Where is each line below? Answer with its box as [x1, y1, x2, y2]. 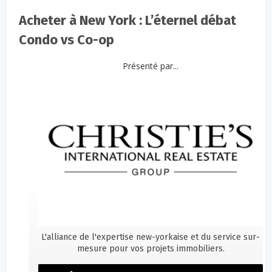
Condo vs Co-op [19, 31, 115, 48]
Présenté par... [123, 59, 178, 72]
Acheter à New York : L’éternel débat [19, 12, 237, 29]
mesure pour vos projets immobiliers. [76, 243, 225, 254]
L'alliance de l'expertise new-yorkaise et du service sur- [41, 231, 260, 242]
